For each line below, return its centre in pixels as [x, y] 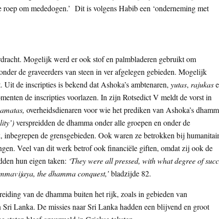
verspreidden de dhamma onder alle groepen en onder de [103, 123]
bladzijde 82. [131, 174]
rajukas [202, 85]
